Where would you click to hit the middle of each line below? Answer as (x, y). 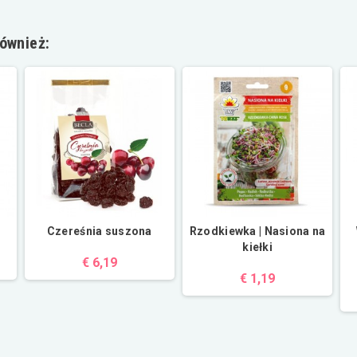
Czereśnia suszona (99, 231)
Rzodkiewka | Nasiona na (257, 231)
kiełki (257, 247)
